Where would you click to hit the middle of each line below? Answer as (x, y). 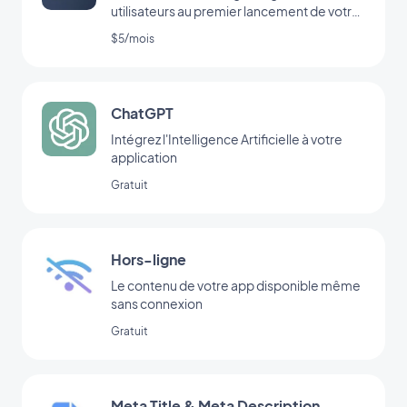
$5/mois (133, 38)
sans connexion (157, 303)
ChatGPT (142, 113)
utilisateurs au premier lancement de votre (235, 10)
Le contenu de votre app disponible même (236, 285)
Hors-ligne (149, 259)
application (144, 157)
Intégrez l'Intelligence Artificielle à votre (227, 139)
